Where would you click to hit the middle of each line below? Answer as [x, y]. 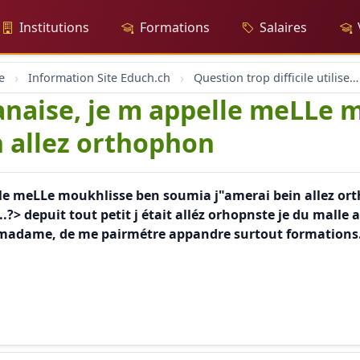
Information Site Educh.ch [99, 78]
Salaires [284, 27]
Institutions [54, 27]
